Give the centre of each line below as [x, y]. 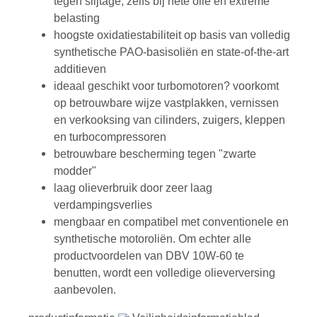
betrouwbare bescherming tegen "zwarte [155, 154]
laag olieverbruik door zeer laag [133, 188]
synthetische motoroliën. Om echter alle [152, 239]
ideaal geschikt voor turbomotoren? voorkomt [166, 86]
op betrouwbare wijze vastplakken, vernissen [166, 103]
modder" [75, 171]
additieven [80, 69]
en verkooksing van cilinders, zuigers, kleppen [169, 120]
